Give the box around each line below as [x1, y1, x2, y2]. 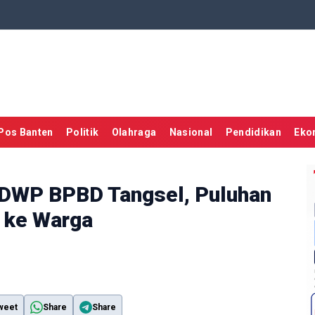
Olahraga [111, 127, 157, 139]
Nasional [169, 127, 213, 139]
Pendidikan [225, 127, 282, 139]
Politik [65, 127, 99, 139]
